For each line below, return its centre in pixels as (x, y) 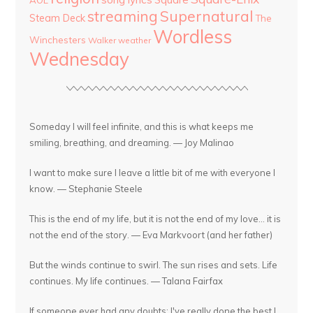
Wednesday (80, 59)
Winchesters (58, 40)
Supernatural (207, 16)
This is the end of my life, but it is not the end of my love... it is (155, 219)
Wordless (193, 37)
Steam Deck (58, 18)
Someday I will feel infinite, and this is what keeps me (142, 127)
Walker (102, 41)
